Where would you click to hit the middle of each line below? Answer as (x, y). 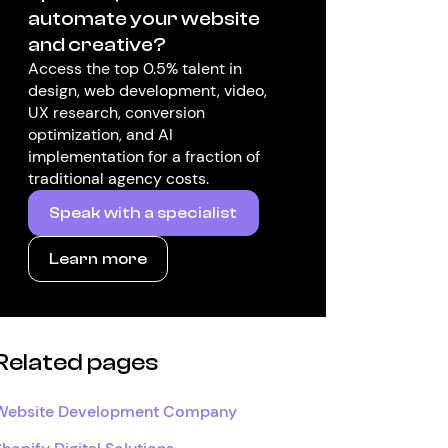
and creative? (96, 44)
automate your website (143, 18)
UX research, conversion (116, 112)
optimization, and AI (100, 134)
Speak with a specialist (143, 213)
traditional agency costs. (118, 178)
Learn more (98, 259)
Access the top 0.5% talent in (134, 68)
